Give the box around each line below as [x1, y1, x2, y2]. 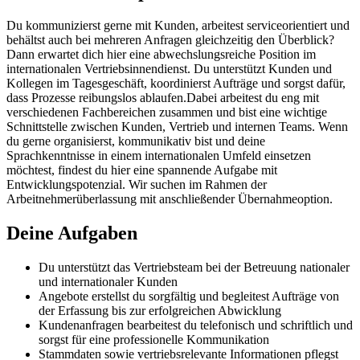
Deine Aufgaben [6, 222, 137, 243]
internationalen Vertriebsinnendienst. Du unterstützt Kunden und [6, 61, 332, 76]
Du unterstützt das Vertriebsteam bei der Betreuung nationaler [39, 260, 350, 274]
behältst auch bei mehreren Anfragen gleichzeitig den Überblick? [6, 32, 334, 47]
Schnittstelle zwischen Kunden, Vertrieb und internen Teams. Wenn [6, 119, 348, 133]
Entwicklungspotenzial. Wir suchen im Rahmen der [6, 177, 267, 191]
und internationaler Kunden [39, 274, 178, 288]
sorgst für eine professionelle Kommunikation [39, 332, 269, 346]
